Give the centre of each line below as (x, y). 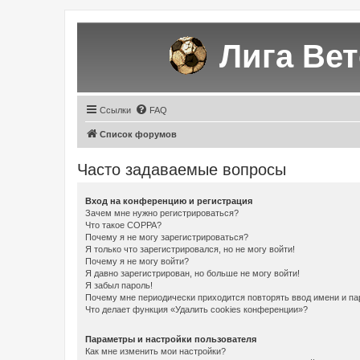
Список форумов (138, 134)
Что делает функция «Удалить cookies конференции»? (196, 309)
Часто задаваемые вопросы (182, 169)
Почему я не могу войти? (137, 261)
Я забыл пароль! (119, 285)
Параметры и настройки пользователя (171, 339)
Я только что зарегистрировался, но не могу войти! (190, 249)
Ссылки (115, 110)
